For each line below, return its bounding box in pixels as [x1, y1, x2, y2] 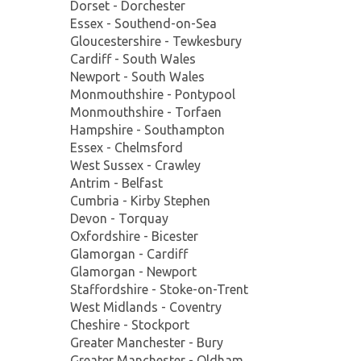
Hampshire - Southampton [70, 122, 225, 137]
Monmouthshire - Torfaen [70, 104, 222, 119]
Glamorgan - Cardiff [70, 246, 188, 261]
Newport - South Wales [70, 68, 205, 84]
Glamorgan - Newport [70, 263, 197, 279]
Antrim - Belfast [70, 175, 163, 190]
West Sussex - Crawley [70, 157, 201, 172]
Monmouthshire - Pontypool [70, 86, 235, 102]
